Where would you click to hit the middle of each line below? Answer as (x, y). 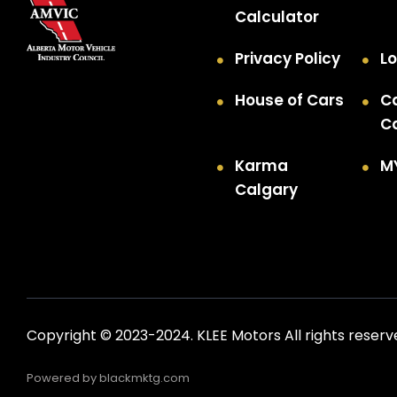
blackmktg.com (144, 378)
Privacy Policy (288, 58)
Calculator (277, 17)
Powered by (63, 378)
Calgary (267, 190)
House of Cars (290, 100)
